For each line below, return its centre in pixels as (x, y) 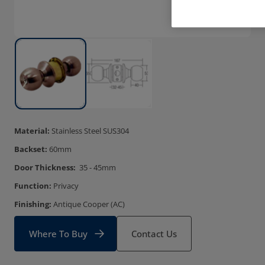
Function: (34, 186)
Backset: (32, 149)
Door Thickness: (45, 167)
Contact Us (154, 234)
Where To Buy (58, 234)
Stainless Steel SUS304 (90, 131)
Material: (33, 131)
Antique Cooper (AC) (88, 204)
